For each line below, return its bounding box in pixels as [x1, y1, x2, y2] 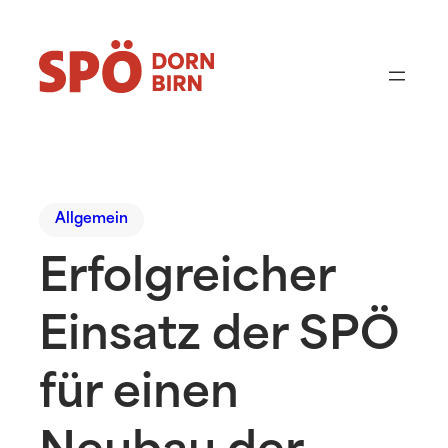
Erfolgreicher [39, 257, 336, 303]
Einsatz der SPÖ [39, 315, 400, 361]
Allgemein [55, 212, 129, 228]
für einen [39, 373, 240, 419]
